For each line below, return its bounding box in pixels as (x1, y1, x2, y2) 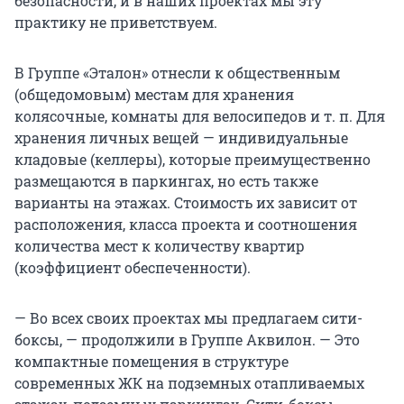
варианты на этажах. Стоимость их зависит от (14, 193, 357, 213)
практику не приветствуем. (14, 13, 217, 32)
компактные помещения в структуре (14, 352, 289, 372)
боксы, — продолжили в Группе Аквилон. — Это (14, 330, 360, 350)
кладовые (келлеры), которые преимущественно (14, 150, 371, 170)
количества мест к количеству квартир (14, 236, 305, 256)
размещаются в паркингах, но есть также (14, 171, 318, 191)
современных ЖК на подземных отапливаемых (14, 373, 364, 393)
